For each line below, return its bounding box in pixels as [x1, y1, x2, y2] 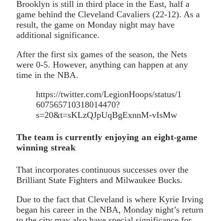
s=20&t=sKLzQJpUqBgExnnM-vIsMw [36, 110, 177, 120]
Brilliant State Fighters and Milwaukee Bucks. [16, 175, 183, 185]
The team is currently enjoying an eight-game [16, 132, 198, 142]
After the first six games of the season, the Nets [16, 49, 187, 59]
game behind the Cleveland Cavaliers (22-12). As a [16, 9, 200, 19]
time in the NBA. [16, 70, 78, 80]
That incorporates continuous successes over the [16, 164, 188, 175]
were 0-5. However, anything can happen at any [16, 59, 188, 70]
